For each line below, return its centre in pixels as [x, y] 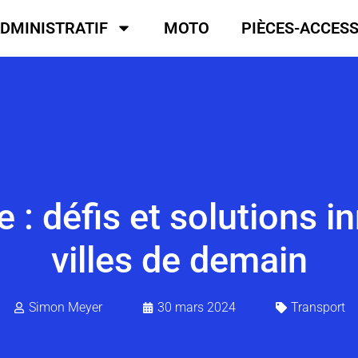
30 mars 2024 [196, 307]
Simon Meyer [65, 307]
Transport [318, 307]
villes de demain [179, 260]
